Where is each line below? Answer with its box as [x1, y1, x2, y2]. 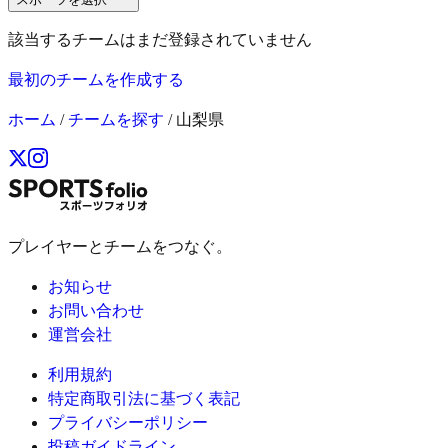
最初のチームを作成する [8, 70, 184, 88]
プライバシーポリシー [48, 413, 208, 431]
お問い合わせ [48, 301, 144, 319]
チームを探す [68, 110, 164, 128]
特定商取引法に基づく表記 [48, 389, 240, 407]
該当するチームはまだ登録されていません [8, 30, 312, 48]
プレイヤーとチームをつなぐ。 [8, 237, 232, 255]
